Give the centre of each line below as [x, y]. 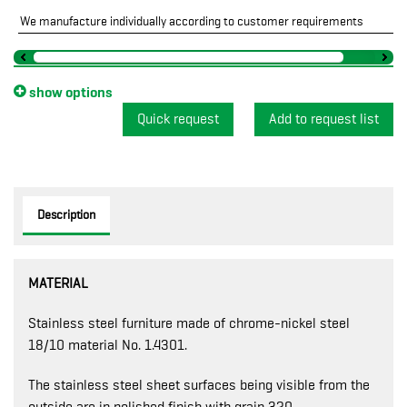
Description [66, 214]
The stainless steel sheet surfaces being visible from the [199, 385]
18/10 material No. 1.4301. [108, 345]
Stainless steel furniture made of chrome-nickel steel [189, 323]
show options [69, 92]
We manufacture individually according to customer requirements [192, 21]
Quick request [178, 119]
